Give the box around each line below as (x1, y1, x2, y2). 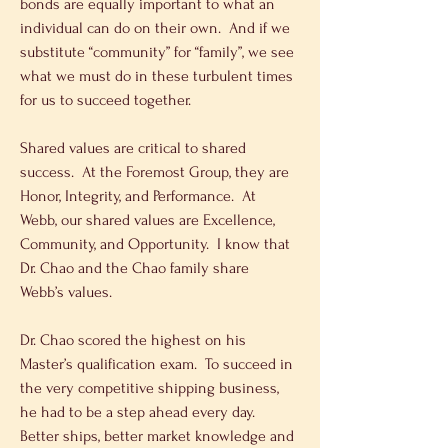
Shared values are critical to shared (20, 139, 250, 158)
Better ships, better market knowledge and (20, 427, 298, 446)
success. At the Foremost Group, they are (20, 163, 293, 182)
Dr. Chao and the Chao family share (20, 259, 253, 278)
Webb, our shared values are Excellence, (20, 211, 279, 230)
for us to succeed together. (20, 91, 191, 110)
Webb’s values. (20, 283, 112, 302)
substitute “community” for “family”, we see (20, 43, 298, 62)
